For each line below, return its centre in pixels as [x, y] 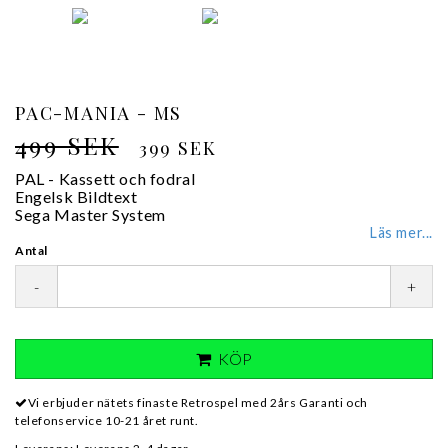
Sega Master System [90, 214]
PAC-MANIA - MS [99, 113]
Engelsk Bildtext [76, 196]
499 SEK [67, 145]
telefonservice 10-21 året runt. [107, 420]
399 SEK [177, 148]
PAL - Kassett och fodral [105, 178]
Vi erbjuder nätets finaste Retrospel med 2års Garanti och [197, 402]
